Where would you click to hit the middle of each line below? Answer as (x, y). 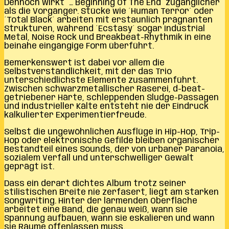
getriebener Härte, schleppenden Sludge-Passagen (111, 98)
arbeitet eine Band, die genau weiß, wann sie (96, 210)
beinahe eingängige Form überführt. (79, 46)
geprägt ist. (29, 167)
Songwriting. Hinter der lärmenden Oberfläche (101, 201)
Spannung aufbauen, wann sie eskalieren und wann (109, 218)
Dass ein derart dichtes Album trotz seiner (95, 184)
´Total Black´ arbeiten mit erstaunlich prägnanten (108, 20)
